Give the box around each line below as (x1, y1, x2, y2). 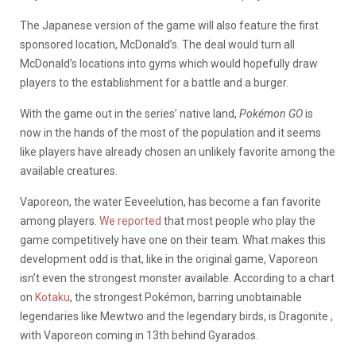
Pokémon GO (239, 106, 303, 120)
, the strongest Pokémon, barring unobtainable (70, 290, 302, 304)
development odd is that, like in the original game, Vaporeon (20, 252, 318, 265)
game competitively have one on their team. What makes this (20, 233, 326, 246)
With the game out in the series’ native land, (20, 106, 239, 120)
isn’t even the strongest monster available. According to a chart (20, 271, 335, 284)
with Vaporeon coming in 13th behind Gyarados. (20, 328, 258, 342)
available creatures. (20, 164, 118, 177)
